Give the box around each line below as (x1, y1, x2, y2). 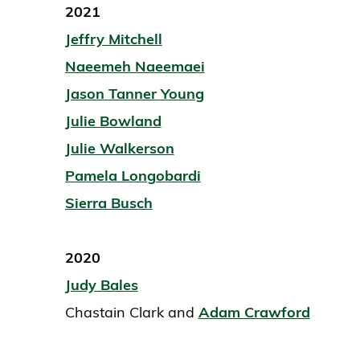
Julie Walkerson (64, 139, 174, 158)
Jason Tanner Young (64, 84, 204, 104)
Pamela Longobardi (64, 166, 201, 186)
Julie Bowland (64, 112, 162, 131)
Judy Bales (64, 276, 138, 295)
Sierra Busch (64, 194, 153, 213)
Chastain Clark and (64, 303, 198, 322)
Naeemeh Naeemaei (64, 57, 205, 76)
